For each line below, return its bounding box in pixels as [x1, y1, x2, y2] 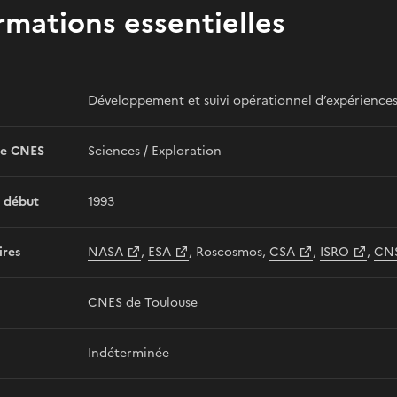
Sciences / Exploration [88, 142, 222, 160]
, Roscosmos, [189, 243, 269, 261]
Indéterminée [88, 344, 169, 362]
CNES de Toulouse [88, 293, 198, 312]
